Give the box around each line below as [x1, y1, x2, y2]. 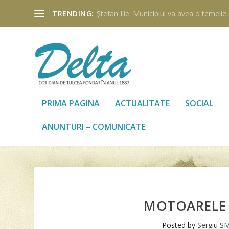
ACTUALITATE [115, 97, 170, 109]
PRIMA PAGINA [42, 97, 100, 109]
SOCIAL [185, 97, 214, 109]
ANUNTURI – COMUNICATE [42, 121, 146, 132]
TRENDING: [52, 8, 94, 18]
